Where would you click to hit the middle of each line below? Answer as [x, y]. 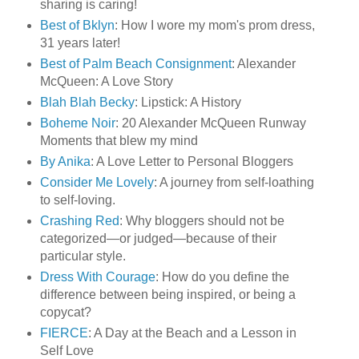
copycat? [65, 312]
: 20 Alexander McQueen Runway [210, 123]
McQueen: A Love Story [106, 82]
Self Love [67, 350]
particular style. [83, 256]
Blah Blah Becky [87, 103]
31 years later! [80, 43]
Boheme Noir [77, 123]
